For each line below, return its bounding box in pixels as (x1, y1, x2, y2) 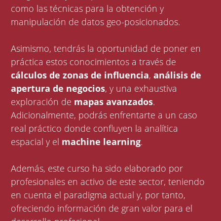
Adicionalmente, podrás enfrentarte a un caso (11, 109, 198, 121)
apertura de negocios (11, 82, 106, 95)
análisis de (153, 69, 202, 81)
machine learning (62, 136, 141, 148)
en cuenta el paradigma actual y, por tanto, (11, 189, 186, 201)
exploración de (11, 96, 74, 108)
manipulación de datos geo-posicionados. (11, 16, 183, 28)
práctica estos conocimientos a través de (11, 56, 177, 68)
